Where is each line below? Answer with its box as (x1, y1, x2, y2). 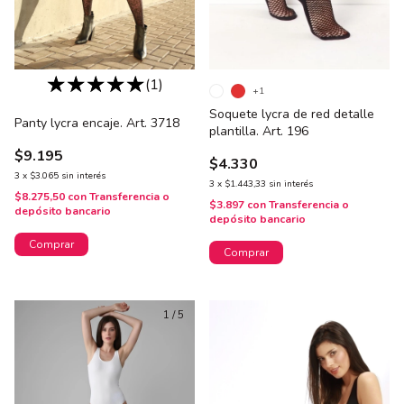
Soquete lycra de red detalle (209, 105, 374, 123)
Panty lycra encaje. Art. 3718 (14, 114, 179, 132)
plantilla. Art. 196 (209, 122, 308, 140)
